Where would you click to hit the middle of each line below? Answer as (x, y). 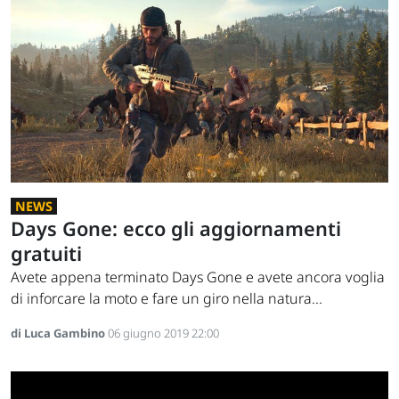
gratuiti (46, 253)
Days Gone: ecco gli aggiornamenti (176, 228)
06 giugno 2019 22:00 (163, 333)
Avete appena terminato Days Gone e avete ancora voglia (198, 277)
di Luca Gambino (59, 333)
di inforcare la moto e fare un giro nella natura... (167, 298)
